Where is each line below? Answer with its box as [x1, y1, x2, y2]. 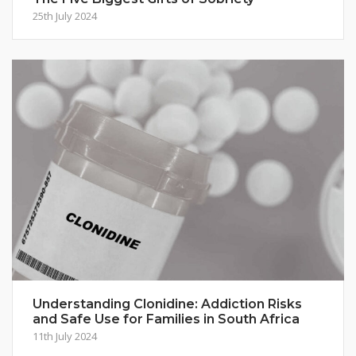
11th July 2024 [33, 329, 97, 344]
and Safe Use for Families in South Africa [33, 311, 300, 327]
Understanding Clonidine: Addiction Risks [33, 296, 302, 312]
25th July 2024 [33, 8, 97, 23]
